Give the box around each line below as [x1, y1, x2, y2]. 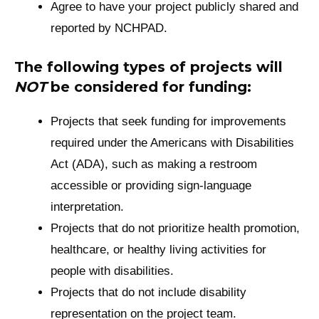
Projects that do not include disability [51, 286, 247, 300]
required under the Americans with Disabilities [51, 136, 295, 150]
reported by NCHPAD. [51, 21, 168, 35]
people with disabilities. [51, 264, 185, 278]
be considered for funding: [46, 78, 251, 96]
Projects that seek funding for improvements [51, 115, 287, 129]
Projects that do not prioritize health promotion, [51, 221, 300, 236]
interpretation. [51, 200, 125, 214]
